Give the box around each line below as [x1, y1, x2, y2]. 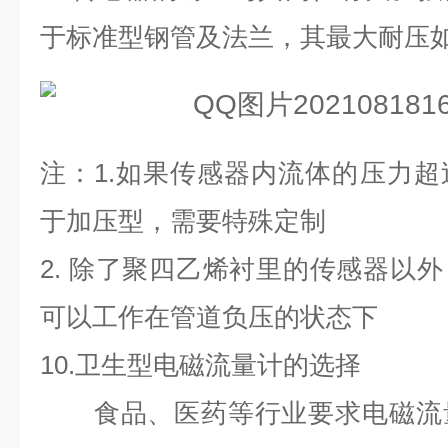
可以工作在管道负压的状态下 [40, 302, 378, 332]
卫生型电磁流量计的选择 [75, 350, 361, 380]
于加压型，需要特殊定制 [40, 206, 326, 236]
